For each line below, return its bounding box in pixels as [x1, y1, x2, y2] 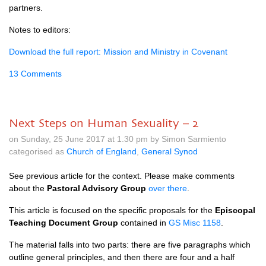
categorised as [9, 147, 66, 156]
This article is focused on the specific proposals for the [9, 205, 215, 215]
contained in [118, 218, 169, 227]
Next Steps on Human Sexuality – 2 [9, 116, 198, 129]
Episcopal [215, 205, 255, 215]
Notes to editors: [9, 25, 71, 34]
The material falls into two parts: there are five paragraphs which [9, 240, 251, 249]
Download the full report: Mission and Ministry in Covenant [9, 47, 227, 56]
